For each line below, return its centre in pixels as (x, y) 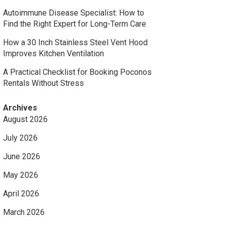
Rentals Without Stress (43, 83)
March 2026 (24, 212)
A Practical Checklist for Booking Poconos (77, 72)
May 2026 (21, 175)
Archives (20, 108)
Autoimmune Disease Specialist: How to (74, 13)
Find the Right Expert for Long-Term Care (75, 24)
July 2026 (20, 138)
